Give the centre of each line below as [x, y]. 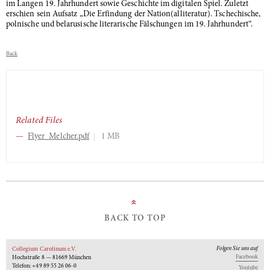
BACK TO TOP [135, 219]
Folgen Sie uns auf [237, 249]
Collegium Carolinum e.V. [44, 250]
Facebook [246, 257]
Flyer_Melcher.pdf [59, 137]
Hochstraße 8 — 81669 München [52, 258]
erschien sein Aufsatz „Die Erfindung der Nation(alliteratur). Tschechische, [133, 14]
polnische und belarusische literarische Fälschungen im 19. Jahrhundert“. [130, 25]
